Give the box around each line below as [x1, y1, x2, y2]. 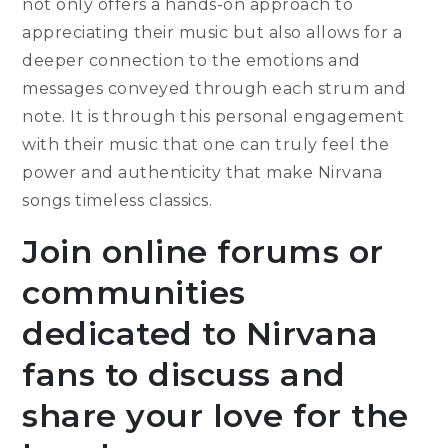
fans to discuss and [22, 355, 346, 395]
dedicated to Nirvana [22, 314, 379, 354]
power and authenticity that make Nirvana [22, 163, 383, 183]
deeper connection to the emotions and [22, 51, 361, 71]
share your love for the [22, 396, 409, 436]
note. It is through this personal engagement [22, 107, 405, 127]
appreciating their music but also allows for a [22, 23, 403, 43]
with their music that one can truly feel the [22, 135, 390, 155]
